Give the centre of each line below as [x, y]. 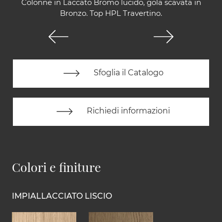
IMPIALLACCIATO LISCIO [62, 196]
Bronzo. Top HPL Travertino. [111, 13]
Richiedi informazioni [127, 111]
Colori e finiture [56, 166]
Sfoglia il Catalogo [127, 73]
